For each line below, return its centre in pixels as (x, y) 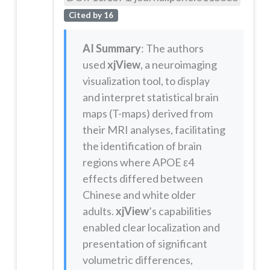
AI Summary (111, 49)
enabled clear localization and (151, 228)
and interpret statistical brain (150, 97)
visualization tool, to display (146, 81)
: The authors (172, 49)
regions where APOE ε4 (138, 162)
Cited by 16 (91, 15)
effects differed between (143, 179)
